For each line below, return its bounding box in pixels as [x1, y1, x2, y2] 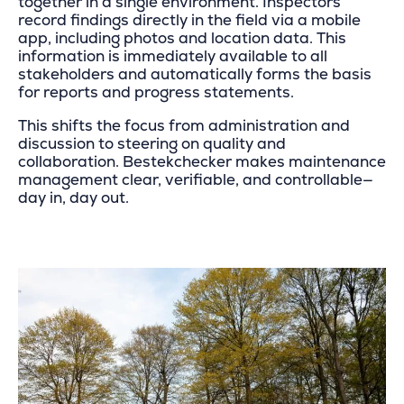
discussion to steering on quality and [18, 134, 286, 154]
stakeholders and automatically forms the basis [18, 65, 372, 85]
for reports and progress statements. [18, 83, 294, 103]
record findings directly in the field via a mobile [18, 11, 361, 31]
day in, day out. [18, 188, 129, 208]
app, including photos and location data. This [18, 29, 346, 49]
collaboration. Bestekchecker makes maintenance [18, 152, 386, 172]
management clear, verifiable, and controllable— [18, 170, 373, 190]
